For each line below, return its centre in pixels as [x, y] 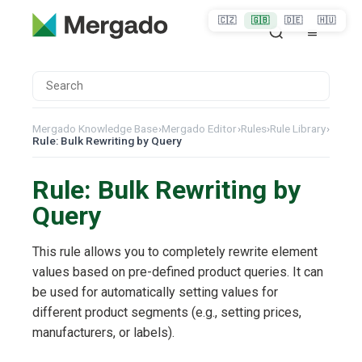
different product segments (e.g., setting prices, [167, 313]
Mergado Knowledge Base [95, 129]
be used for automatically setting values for [155, 293]
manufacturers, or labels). [103, 333]
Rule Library [298, 129]
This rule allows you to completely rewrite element [175, 252]
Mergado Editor [199, 129]
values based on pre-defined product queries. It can [178, 272]
